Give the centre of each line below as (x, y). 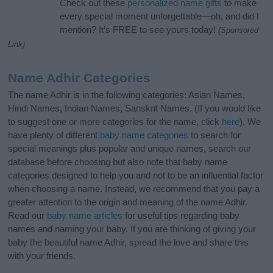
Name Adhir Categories (80, 78)
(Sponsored (239, 30)
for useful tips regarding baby (181, 216)
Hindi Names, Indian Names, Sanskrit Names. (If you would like (135, 108)
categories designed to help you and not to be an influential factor (136, 175)
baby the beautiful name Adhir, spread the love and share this (129, 243)
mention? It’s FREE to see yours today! (139, 30)
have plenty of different (54, 135)
